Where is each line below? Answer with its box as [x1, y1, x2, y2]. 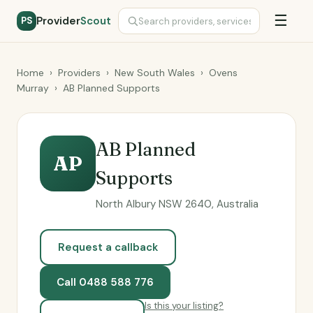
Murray [17, 82, 49, 94]
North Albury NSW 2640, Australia [96, 197, 259, 211]
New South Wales [115, 66, 195, 79]
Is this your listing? [145, 300, 224, 312]
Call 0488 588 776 [57, 275, 154, 289]
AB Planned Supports [63, 82, 160, 94]
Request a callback [58, 240, 158, 254]
